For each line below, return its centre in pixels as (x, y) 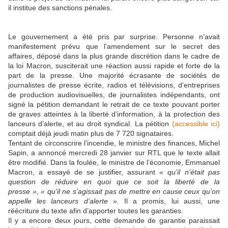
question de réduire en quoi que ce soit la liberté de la (114, 181)
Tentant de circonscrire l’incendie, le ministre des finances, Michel (114, 143)
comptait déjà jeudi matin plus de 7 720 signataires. (91, 133)
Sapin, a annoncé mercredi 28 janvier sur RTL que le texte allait (114, 152)
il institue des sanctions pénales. (60, 7)
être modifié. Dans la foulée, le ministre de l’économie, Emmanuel (114, 162)
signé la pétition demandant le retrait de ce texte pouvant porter (114, 104)
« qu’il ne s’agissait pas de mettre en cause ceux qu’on (131, 191)
